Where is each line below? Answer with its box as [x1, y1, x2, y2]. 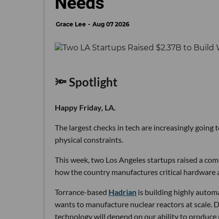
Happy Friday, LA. [55, 103, 116, 112]
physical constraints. [55, 135, 123, 145]
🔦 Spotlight [55, 75, 117, 89]
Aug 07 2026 [92, 20, 130, 28]
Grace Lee [56, 20, 86, 28]
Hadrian [109, 187, 136, 197]
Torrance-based [55, 187, 109, 197]
